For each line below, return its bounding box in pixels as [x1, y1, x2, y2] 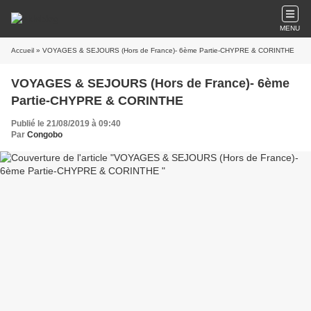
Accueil [11, 47, 34, 54]
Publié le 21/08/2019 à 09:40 [11, 119, 121, 128]
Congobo [27, 130, 62, 140]
